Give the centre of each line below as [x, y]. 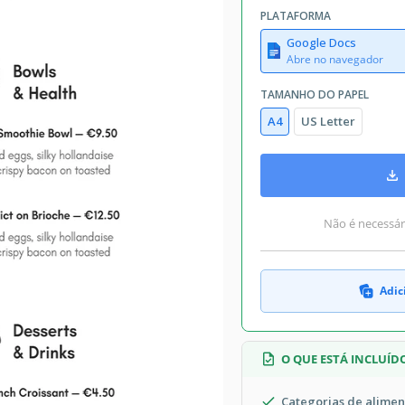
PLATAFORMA [296, 15]
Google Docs [321, 42]
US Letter [328, 121]
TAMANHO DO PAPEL [315, 94]
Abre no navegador [335, 59]
